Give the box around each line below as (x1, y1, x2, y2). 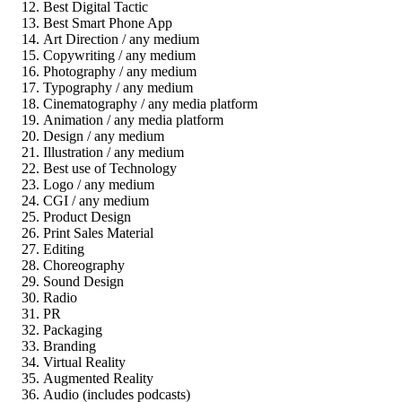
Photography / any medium (43, 64, 197, 80)
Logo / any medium (43, 177, 154, 193)
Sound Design (43, 274, 124, 290)
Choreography (43, 258, 125, 274)
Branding (43, 338, 96, 354)
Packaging (43, 322, 102, 338)
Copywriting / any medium (43, 48, 196, 64)
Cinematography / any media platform (43, 96, 258, 112)
